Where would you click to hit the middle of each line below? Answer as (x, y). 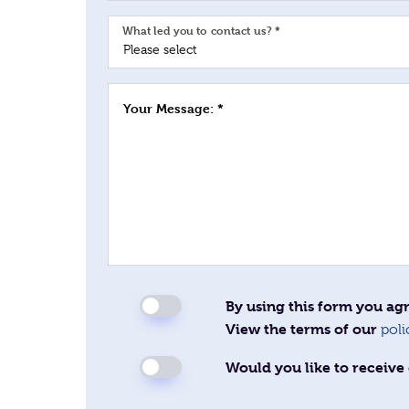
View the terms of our (304, 329)
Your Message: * (173, 108)
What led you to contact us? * (201, 31)
